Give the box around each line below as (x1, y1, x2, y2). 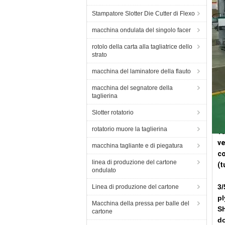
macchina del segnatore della (92, 84, 173, 91)
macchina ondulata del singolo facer (92, 27, 191, 34)
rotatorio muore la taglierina (92, 126, 167, 133)
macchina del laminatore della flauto (92, 68, 191, 75)
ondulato (92, 167, 116, 174)
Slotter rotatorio (92, 109, 134, 116)
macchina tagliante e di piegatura (92, 142, 183, 149)
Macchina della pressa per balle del (92, 200, 189, 207)
